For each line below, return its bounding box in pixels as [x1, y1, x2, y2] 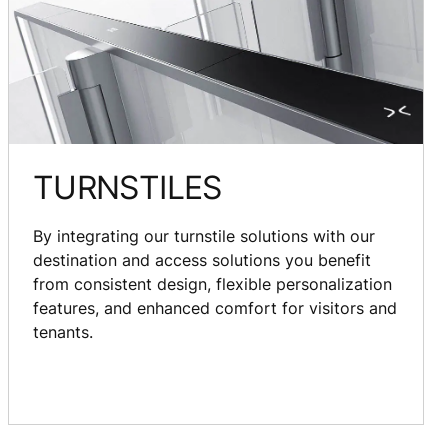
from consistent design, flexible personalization [33, 273, 392, 294]
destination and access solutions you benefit [33, 249, 371, 270]
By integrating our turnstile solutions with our [33, 225, 375, 246]
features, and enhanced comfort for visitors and [33, 297, 397, 318]
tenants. [33, 321, 93, 342]
